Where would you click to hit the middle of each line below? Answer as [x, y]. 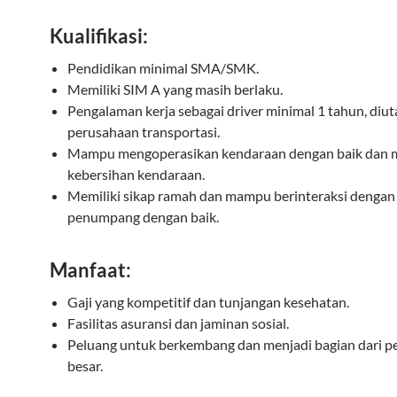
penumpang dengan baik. [143, 217]
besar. [85, 366]
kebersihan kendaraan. [136, 174]
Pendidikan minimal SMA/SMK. [163, 68]
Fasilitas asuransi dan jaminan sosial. [178, 323]
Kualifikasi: [99, 36]
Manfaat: [90, 270]
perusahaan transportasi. [144, 132]
